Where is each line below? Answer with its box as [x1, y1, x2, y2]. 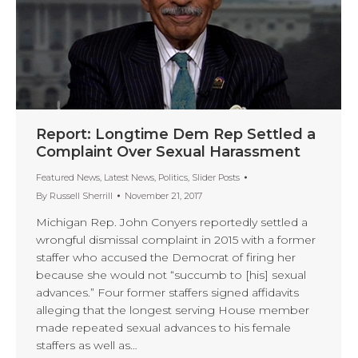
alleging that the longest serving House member [36, 302, 309, 317]
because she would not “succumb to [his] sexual [36, 267, 306, 282]
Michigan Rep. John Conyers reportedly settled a [36, 214, 308, 229]
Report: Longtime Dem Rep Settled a [36, 125, 316, 143]
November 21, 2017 [125, 189, 202, 201]
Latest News [104, 171, 154, 183]
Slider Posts [192, 171, 240, 183]
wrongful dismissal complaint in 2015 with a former [36, 232, 316, 247]
